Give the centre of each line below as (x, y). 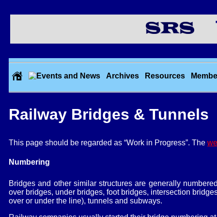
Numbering (29, 162)
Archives (123, 76)
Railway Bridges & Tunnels (109, 114)
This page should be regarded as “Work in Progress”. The (108, 143)
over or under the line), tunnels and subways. (85, 201)
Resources (165, 76)
